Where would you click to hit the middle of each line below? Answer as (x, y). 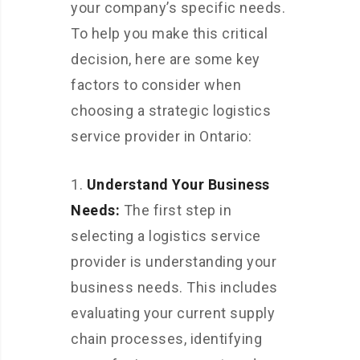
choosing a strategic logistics (171, 110)
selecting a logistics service (166, 235)
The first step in (176, 210)
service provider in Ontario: (161, 136)
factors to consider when (156, 84)
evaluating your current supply (173, 313)
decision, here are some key (166, 59)
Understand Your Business (178, 184)
